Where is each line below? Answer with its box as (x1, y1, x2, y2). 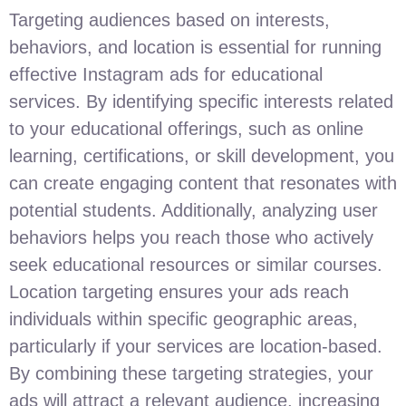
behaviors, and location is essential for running (9, 37, 382, 58)
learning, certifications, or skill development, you (9, 146, 394, 167)
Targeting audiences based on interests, (9, 10, 330, 31)
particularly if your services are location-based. (9, 336, 382, 357)
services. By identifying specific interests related (9, 92, 393, 112)
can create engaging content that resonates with (9, 173, 397, 194)
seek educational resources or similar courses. (9, 255, 382, 275)
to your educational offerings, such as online (9, 119, 363, 140)
